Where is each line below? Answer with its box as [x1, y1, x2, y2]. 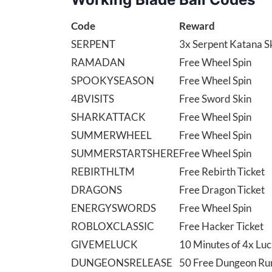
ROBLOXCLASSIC [71, 220, 154, 233]
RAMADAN [71, 56, 125, 69]
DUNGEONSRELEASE [71, 256, 172, 270]
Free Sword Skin [179, 92, 251, 106]
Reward [179, 19, 215, 33]
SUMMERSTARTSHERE [71, 147, 179, 160]
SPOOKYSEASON [71, 74, 154, 87]
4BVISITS [71, 92, 114, 106]
